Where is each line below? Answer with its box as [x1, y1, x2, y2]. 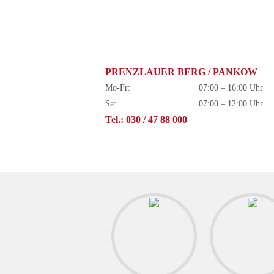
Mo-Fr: [105, 83, 130, 92]
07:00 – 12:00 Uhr [199, 99, 264, 108]
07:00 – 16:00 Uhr [199, 83, 264, 92]
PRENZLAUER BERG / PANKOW [105, 67, 257, 77]
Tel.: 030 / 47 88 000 [105, 114, 187, 125]
